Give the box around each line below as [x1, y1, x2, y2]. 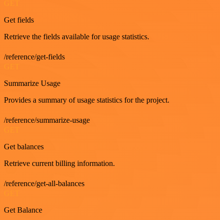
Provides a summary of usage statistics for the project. [4, 95, 169, 104]
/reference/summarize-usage [4, 115, 90, 124]
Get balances [4, 142, 44, 151]
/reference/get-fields [4, 52, 65, 61]
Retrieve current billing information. [4, 159, 115, 167]
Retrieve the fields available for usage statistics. [4, 32, 149, 41]
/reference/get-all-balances [4, 179, 84, 188]
